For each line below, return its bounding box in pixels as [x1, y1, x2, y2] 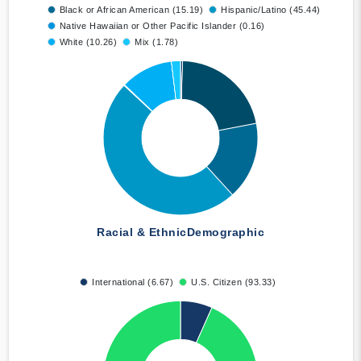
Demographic [186, 226, 264, 239]
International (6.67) [92, 277, 173, 288]
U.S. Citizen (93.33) [191, 277, 276, 288]
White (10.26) [59, 37, 117, 48]
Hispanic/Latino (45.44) [221, 5, 321, 15]
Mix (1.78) [135, 37, 178, 48]
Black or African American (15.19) [59, 5, 203, 15]
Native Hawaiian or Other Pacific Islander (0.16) [59, 21, 265, 31]
